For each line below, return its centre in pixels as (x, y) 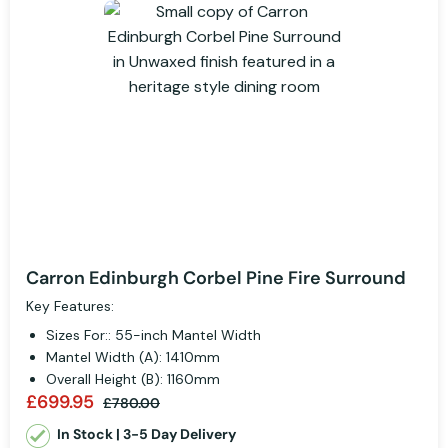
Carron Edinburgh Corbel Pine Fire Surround (216, 278)
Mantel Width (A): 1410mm (133, 357)
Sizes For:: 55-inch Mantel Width (153, 335)
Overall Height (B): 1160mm (133, 379)
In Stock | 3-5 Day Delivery (146, 434)
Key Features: (70, 306)
